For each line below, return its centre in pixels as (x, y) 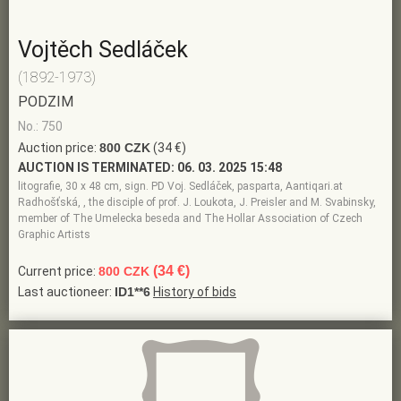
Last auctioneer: (66, 292)
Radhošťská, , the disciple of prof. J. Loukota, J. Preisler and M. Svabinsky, (197, 203)
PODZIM (46, 102)
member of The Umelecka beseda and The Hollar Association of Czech (190, 219)
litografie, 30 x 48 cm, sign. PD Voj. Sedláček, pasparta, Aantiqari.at (180, 187)
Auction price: (59, 148)
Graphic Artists (54, 235)
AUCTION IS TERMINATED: (96, 168)
